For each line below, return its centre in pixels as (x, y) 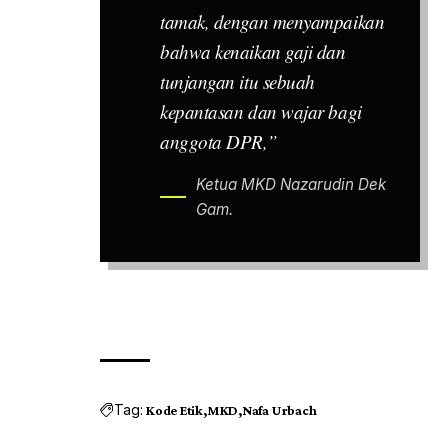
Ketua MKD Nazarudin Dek (290, 185)
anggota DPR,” (219, 142)
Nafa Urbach (279, 409)
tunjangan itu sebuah (237, 82)
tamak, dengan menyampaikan (272, 22)
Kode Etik (175, 409)
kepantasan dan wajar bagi (261, 112)
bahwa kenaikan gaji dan (253, 52)
